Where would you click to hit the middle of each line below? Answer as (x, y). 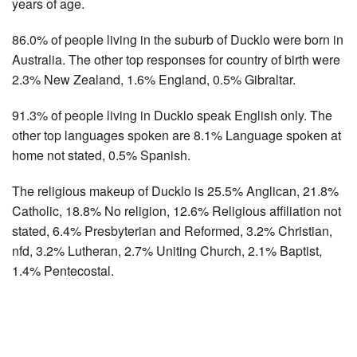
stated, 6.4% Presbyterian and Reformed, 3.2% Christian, (172, 230)
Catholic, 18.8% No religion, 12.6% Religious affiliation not (177, 210)
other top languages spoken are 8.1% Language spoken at (177, 135)
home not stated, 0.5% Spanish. (101, 155)
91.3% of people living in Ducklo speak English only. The (172, 115)
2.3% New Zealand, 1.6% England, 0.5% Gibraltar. (154, 79)
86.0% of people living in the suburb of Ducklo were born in (178, 39)
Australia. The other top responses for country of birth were (176, 59)
